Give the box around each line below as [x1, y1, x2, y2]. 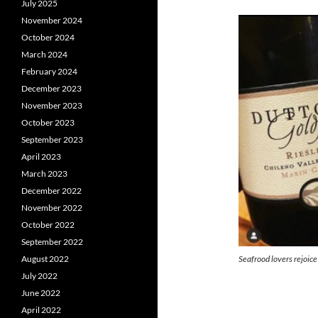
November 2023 [21, 100, 82, 111]
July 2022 [21, 270, 57, 281]
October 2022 [21, 219, 75, 230]
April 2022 [21, 305, 61, 315]
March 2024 [21, 49, 67, 60]
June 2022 [21, 287, 60, 298]
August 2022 [21, 253, 69, 264]
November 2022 [21, 202, 82, 213]
